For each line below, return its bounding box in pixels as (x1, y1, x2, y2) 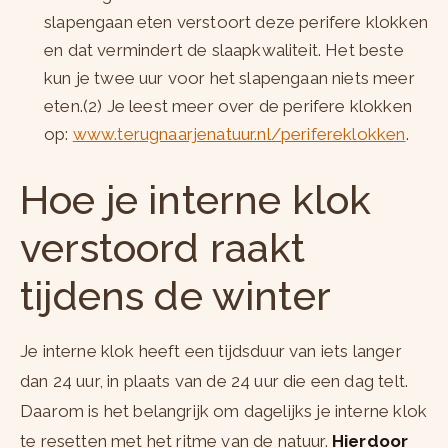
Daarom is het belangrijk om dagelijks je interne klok (20, 401, 428, 422)
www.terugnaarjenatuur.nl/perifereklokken (72, 124, 406, 145)
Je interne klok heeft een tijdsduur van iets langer (20, 341, 402, 362)
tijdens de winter (20, 272, 331, 320)
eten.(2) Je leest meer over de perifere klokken (44, 96, 412, 117)
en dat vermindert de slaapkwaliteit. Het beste (44, 40, 404, 61)
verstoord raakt (20, 224, 306, 272)
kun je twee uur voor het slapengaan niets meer (44, 68, 415, 89)
